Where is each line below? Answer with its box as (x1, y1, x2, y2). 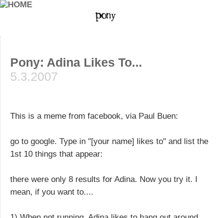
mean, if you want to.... (10, 187, 93, 197)
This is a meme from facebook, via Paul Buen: (10, 111, 178, 121)
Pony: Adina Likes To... (10, 55, 142, 69)
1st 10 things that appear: (10, 149, 103, 159)
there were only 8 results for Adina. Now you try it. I (10, 174, 198, 184)
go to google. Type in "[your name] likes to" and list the (10, 136, 208, 146)
